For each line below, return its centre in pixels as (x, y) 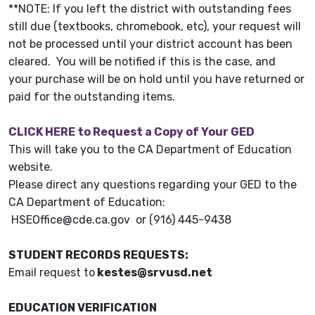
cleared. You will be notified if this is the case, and (142, 62)
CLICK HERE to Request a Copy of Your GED (131, 132)
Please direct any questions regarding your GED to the (153, 185)
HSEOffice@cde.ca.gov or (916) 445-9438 (120, 220)
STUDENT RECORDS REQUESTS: (98, 255)
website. (31, 167)
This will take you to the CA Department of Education (150, 150)
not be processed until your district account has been (150, 44)
